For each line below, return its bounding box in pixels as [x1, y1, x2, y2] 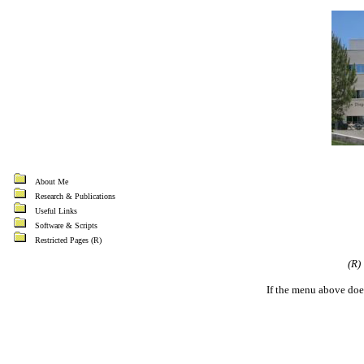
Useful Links [32, 206, 77, 215]
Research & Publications [32, 192, 115, 201]
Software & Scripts [32, 221, 97, 230]
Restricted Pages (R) [32, 236, 102, 245]
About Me [32, 177, 68, 186]
